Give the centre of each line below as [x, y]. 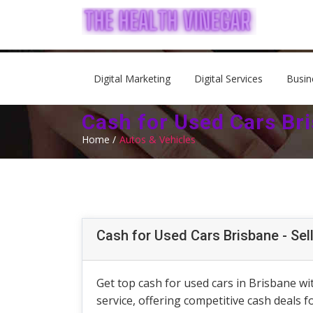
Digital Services [228, 79]
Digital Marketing [132, 79]
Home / [99, 139]
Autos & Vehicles [158, 139]
